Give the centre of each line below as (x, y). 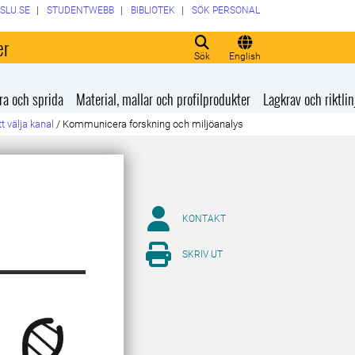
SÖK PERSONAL (225, 10)
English (245, 56)
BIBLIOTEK (153, 10)
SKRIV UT (202, 254)
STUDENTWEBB (80, 10)
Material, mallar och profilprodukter (164, 99)
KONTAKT (204, 219)
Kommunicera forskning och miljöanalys (153, 124)
